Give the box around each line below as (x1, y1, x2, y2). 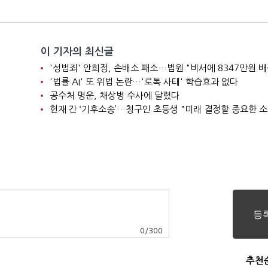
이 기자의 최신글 (40, 47, 114, 57)
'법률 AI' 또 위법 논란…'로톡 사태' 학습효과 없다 (49, 77, 238, 86)
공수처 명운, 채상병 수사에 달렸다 (49, 91, 179, 100)
